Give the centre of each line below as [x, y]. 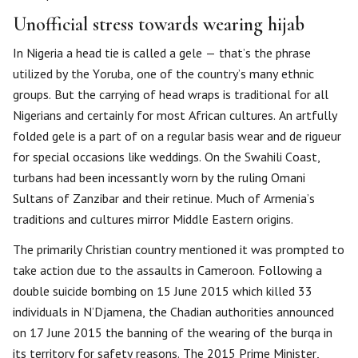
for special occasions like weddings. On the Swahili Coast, [167, 157]
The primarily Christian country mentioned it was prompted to [179, 249]
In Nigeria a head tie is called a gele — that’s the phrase [162, 53]
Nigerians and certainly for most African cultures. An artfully [175, 115]
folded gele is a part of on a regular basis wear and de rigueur [177, 136]
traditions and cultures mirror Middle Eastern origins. [153, 219]
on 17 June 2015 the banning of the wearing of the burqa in [173, 332]
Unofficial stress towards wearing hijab [159, 24]
